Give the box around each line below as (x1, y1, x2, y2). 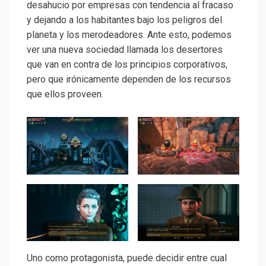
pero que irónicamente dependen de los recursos (27, 74, 231, 85)
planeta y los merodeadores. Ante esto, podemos (27, 29, 232, 41)
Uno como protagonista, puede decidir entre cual (27, 252, 227, 264)
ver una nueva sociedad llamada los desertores (27, 44, 223, 56)
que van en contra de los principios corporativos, (27, 59, 227, 71)
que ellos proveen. (27, 88, 103, 100)
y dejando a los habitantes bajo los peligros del (27, 14, 222, 26)
